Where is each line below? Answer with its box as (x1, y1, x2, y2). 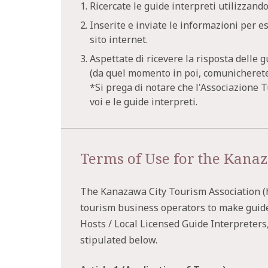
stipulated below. (80, 233, 157, 246)
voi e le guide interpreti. (90, 95, 197, 108)
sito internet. (90, 33, 148, 46)
